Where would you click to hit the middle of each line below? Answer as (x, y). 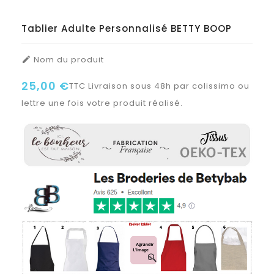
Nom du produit (68, 59)
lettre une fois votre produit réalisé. (102, 103)
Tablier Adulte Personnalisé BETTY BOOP (127, 28)
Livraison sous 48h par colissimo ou (169, 86)
